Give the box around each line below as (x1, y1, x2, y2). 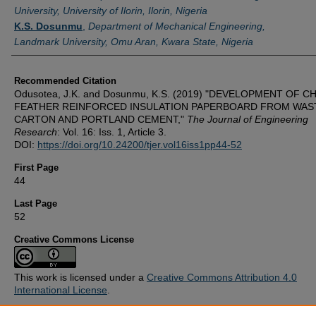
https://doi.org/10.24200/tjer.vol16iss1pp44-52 (37, 138, 242, 150)
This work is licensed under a (14, 271, 147, 283)
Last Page (14, 197, 57, 209)
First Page (14, 162, 59, 173)
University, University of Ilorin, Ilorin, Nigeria (14, 4, 207, 16)
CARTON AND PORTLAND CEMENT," (14, 113, 187, 125)
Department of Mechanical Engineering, (88, 20, 265, 32)
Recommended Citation (14, 75, 116, 86)
